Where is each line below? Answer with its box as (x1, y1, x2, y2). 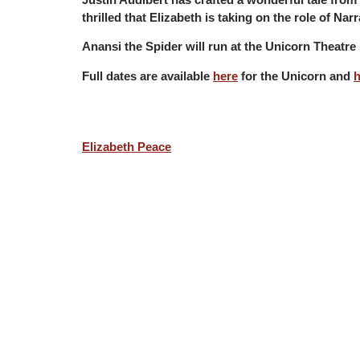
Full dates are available (82, 68, 213, 83)
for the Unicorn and (238, 68, 354, 83)
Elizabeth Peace (82, 139, 171, 153)
